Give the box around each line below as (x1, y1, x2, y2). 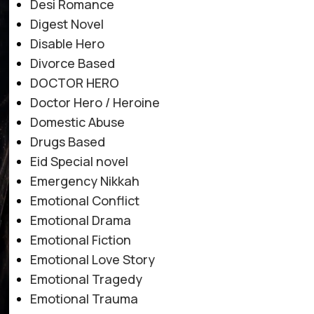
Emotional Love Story (29, 250, 155, 268)
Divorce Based (29, 54, 115, 71)
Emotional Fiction (29, 231, 131, 248)
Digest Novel (29, 15, 104, 32)
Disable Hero (29, 34, 104, 52)
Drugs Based (29, 132, 105, 150)
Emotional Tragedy (29, 270, 142, 287)
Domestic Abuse (29, 113, 125, 130)
